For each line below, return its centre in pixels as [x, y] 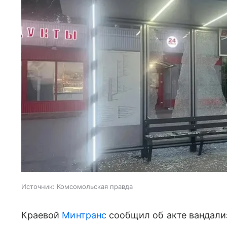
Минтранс [84, 215]
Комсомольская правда [95, 186]
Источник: [38, 186]
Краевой [42, 215]
